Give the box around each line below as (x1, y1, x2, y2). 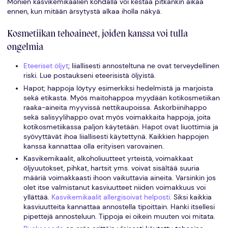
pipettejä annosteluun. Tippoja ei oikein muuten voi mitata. (23, 212, 215, 221)
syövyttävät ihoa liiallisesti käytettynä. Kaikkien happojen (23, 132, 209, 141)
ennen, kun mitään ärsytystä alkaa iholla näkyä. (7, 7, 162, 16)
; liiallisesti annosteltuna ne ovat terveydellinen (68, 62, 219, 71)
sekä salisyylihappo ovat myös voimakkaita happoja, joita (23, 112, 211, 122)
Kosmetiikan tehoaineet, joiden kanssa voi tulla (7, 28, 188, 40)
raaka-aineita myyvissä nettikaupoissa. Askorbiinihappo (23, 103, 207, 112)
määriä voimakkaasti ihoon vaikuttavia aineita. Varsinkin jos (23, 173, 216, 182)
